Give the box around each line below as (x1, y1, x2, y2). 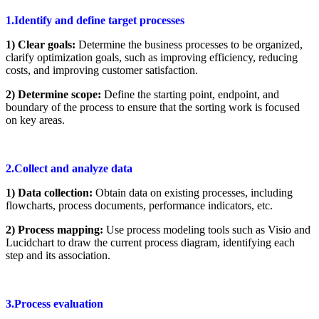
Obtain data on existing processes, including (95, 186, 293, 199)
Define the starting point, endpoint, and (104, 88, 279, 100)
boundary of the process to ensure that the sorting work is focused (6, 100, 300, 113)
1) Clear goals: (6, 38, 78, 51)
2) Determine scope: (6, 88, 104, 100)
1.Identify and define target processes (6, 14, 184, 26)
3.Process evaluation (6, 297, 103, 310)
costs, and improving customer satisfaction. (6, 63, 198, 76)
